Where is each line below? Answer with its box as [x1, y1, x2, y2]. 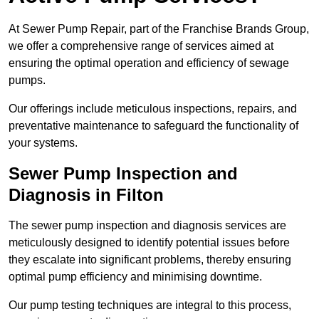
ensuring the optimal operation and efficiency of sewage [9, 57, 289, 70]
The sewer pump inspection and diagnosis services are [9, 219, 286, 232]
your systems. [9, 137, 78, 150]
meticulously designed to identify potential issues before [9, 236, 290, 249]
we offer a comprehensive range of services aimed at [9, 40, 273, 53]
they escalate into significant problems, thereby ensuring [9, 253, 291, 266]
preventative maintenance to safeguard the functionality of [9, 120, 298, 132]
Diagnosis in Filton [9, 185, 164, 205]
